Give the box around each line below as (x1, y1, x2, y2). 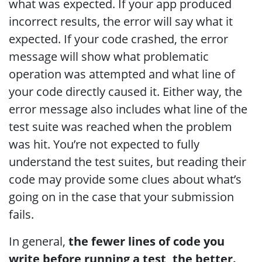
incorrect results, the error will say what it (9, 13, 233, 29)
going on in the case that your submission (9, 189, 234, 205)
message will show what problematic (9, 49, 209, 64)
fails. (9, 206, 34, 222)
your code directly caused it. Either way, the (9, 84, 242, 99)
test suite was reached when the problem (9, 119, 232, 135)
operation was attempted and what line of (9, 66, 235, 82)
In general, (9, 233, 68, 249)
